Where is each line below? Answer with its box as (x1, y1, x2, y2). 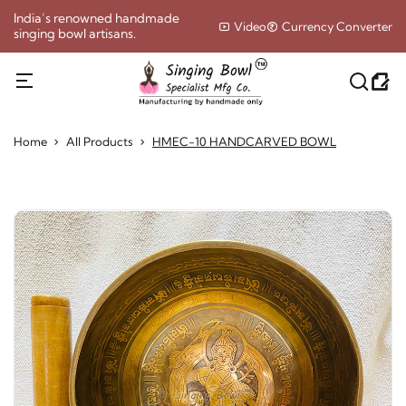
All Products (66, 134, 133, 149)
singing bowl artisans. (14, 25, 136, 42)
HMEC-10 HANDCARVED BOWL (152, 134, 336, 149)
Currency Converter (279, 18, 392, 34)
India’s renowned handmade (14, 10, 179, 26)
